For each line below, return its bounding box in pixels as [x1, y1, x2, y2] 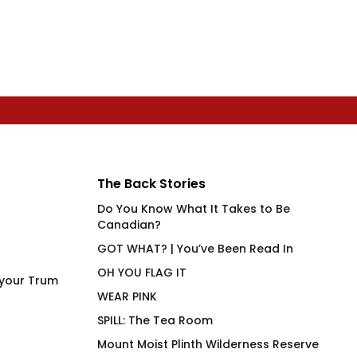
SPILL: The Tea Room [97, 312, 213, 328]
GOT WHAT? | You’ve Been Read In [97, 240, 293, 257]
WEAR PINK [97, 288, 157, 304]
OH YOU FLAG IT [97, 264, 186, 280]
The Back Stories [97, 174, 206, 193]
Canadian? [97, 216, 161, 233]
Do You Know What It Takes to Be [97, 200, 290, 217]
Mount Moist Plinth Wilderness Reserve [97, 335, 319, 352]
